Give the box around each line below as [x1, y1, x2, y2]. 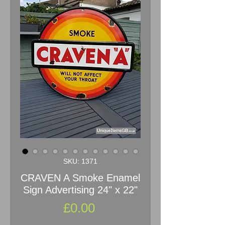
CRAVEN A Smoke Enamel [21, 172, 140, 183]
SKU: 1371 [63, 157, 97, 165]
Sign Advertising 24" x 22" [23, 184, 138, 195]
